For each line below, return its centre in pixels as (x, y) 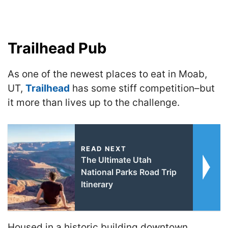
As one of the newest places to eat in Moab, (107, 74)
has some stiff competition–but (142, 88)
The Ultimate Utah (116, 160)
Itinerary (97, 184)
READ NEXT (104, 149)
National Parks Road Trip (129, 172)
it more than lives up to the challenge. (94, 102)
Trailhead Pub (57, 48)
